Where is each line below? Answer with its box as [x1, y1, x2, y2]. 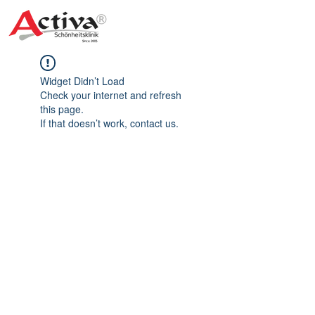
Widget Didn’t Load [40, 74, 124, 88]
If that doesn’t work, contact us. [40, 116, 179, 130]
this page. [40, 102, 84, 116]
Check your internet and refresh [40, 88, 181, 102]
